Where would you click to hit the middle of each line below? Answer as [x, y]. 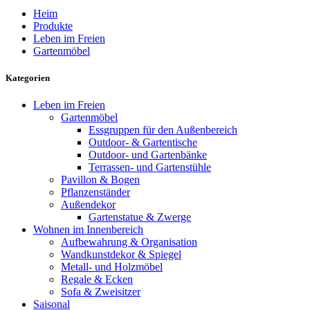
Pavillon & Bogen [100, 179]
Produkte [53, 26]
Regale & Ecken [97, 279]
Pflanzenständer [95, 192]
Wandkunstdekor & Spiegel [121, 254]
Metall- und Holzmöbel [112, 266]
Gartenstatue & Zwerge [140, 217]
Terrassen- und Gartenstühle [150, 167]
